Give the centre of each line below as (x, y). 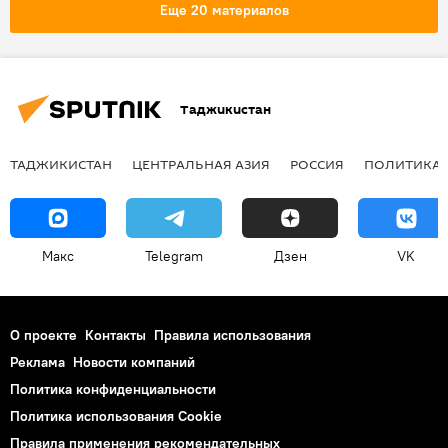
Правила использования (232, 335)
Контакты (115, 335)
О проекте (43, 335)
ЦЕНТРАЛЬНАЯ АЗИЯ (201, 164)
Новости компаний (134, 362)
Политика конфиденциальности (113, 389)
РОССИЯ (317, 164)
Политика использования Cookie (116, 416)
